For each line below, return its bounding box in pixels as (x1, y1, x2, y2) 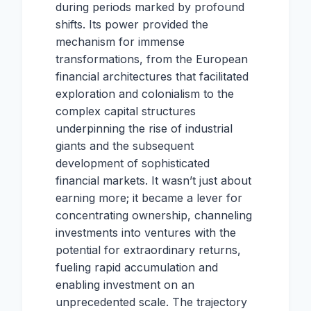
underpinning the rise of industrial (56, 121, 233, 136)
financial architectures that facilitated (56, 69, 249, 84)
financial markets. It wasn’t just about (56, 174, 251, 188)
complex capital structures (56, 104, 196, 119)
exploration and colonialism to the (56, 87, 234, 101)
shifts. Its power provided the (56, 17, 208, 32)
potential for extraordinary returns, (56, 243, 241, 258)
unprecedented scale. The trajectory (56, 295, 247, 310)
